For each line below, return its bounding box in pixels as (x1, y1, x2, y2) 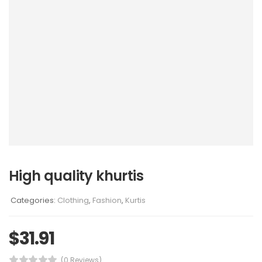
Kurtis (125, 194, 146, 206)
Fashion (92, 194, 122, 206)
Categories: (11, 194, 57, 206)
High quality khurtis (9, 166, 143, 185)
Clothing (57, 194, 89, 206)
